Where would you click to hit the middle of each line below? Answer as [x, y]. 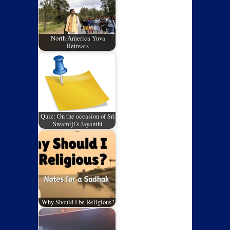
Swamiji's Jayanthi [78, 124]
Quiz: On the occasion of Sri [78, 117]
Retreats [78, 46]
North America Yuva [78, 39]
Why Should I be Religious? [78, 202]
